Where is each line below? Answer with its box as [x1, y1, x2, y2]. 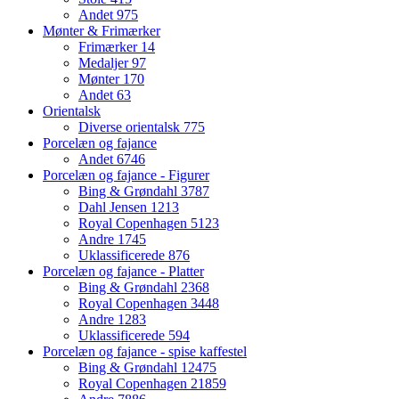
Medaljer [78, 55, 132, 71]
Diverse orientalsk [78, 119, 183, 135]
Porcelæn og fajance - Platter [43, 264, 204, 280]
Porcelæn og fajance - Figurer [43, 167, 209, 183]
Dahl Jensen [78, 199, 151, 216]
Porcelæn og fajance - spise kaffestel [43, 344, 247, 360]
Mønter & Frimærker [43, 23, 160, 39]
